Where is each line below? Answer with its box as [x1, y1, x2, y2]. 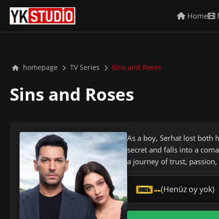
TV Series [70, 63, 100, 72]
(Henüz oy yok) [160, 184, 215, 195]
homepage [21, 63, 58, 72]
